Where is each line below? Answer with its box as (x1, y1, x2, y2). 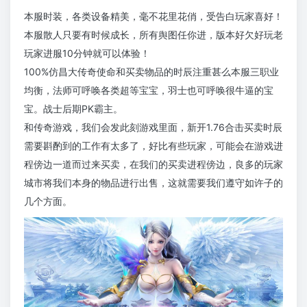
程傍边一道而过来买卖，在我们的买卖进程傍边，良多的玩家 (24, 158, 283, 171)
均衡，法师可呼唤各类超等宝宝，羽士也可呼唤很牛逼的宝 (24, 84, 273, 97)
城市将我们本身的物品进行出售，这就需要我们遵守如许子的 (24, 177, 283, 189)
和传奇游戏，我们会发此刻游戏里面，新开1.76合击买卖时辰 (24, 121, 282, 134)
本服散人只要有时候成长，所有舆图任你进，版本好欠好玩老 (24, 29, 283, 41)
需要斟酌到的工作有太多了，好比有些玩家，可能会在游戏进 (24, 140, 283, 152)
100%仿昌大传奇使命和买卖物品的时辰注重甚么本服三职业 (24, 66, 279, 78)
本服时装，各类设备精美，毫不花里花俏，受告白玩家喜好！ (24, 10, 283, 23)
